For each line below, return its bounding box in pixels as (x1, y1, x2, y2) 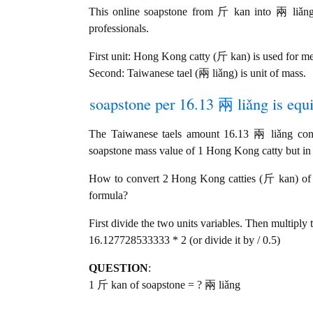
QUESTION (89, 262, 148, 275)
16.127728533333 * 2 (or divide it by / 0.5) (89, 234, 280, 247)
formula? (89, 189, 128, 202)
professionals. (89, 22, 149, 35)
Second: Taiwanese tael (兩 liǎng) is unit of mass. (89, 67, 306, 80)
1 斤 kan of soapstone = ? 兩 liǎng (89, 279, 240, 291)
